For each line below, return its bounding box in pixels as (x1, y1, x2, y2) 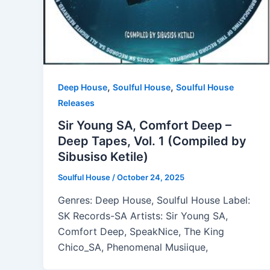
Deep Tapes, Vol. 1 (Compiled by (58, 134, 246, 149)
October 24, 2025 (117, 172, 184, 183)
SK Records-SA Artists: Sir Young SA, (58, 210, 228, 222)
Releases (58, 97, 95, 108)
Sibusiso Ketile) (58, 149, 148, 165)
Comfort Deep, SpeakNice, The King (58, 225, 224, 238)
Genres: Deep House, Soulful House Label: (58, 194, 250, 207)
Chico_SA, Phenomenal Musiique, (58, 241, 208, 254)
